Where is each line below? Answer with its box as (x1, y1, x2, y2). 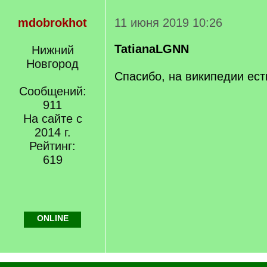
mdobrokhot (18, 16, 87, 29)
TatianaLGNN (114, 42, 189, 55)
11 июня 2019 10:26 (114, 16, 222, 29)
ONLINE (36, 213, 69, 223)
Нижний (31, 44, 74, 57)
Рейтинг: (29, 139, 76, 153)
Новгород (26, 57, 79, 70)
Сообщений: (18, 85, 86, 98)
